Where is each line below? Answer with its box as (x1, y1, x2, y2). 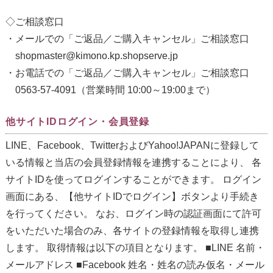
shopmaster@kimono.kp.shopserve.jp (5, 51, 178, 62)
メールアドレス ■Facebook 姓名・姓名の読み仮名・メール (5, 260, 264, 271)
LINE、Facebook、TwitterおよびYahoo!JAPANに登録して (5, 140, 259, 151)
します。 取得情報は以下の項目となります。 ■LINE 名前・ (5, 243, 265, 253)
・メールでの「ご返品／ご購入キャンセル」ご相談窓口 (5, 34, 249, 44)
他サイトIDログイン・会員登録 (5, 116, 149, 127)
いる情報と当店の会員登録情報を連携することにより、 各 (5, 157, 261, 168)
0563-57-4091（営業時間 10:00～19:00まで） (5, 85, 215, 96)
